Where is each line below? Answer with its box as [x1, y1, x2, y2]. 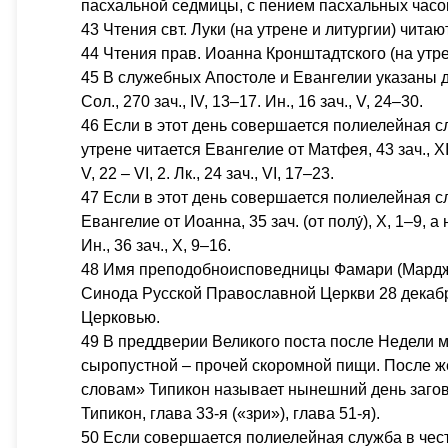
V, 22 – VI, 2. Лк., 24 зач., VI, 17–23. [81, 165, 334, 182]
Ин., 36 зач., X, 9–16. [81, 237, 231, 254]
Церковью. [81, 309, 160, 326]
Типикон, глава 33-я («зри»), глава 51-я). [81, 405, 380, 422]
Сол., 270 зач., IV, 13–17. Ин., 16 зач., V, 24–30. [81, 93, 423, 110]
